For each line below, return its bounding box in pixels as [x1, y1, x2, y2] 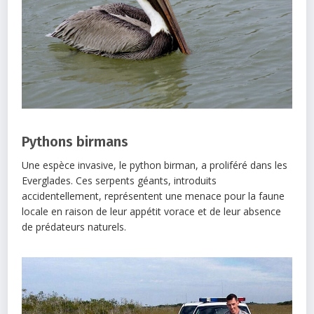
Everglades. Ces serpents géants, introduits [22, 174, 217, 188]
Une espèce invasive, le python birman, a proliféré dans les [22, 158, 288, 172]
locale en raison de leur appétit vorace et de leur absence [22, 205, 282, 219]
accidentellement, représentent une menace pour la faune [22, 189, 285, 203]
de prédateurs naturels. [22, 220, 127, 234]
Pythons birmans [22, 133, 129, 151]
